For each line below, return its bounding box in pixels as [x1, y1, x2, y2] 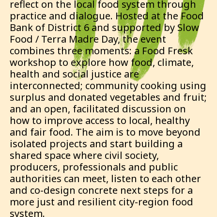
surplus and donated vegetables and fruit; [10, 91, 207, 104]
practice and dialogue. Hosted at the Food [10, 9, 204, 22]
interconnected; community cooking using [10, 79, 206, 92]
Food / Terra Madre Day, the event [10, 32, 166, 46]
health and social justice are [10, 67, 139, 80]
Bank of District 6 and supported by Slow [10, 21, 199, 34]
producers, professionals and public [10, 160, 178, 173]
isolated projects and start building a [10, 137, 183, 150]
